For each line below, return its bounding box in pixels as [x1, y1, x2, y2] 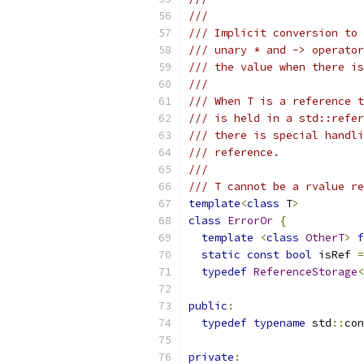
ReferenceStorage [253, 265, 357, 279]
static [201, 248, 240, 262]
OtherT [305, 231, 344, 245]
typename [253, 316, 305, 330]
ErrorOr [227, 214, 273, 227]
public [188, 299, 227, 313]
